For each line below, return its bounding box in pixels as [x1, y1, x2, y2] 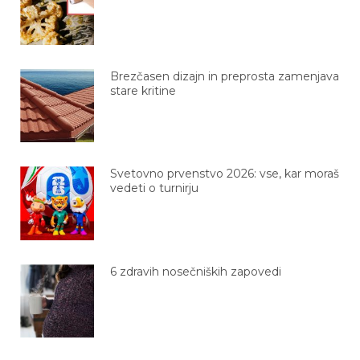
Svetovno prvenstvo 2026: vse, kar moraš [109, 166, 339, 182]
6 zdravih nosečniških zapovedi [109, 264, 281, 279]
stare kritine [109, 83, 176, 98]
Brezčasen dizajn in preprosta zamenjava [109, 68, 339, 84]
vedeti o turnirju [109, 181, 198, 196]
